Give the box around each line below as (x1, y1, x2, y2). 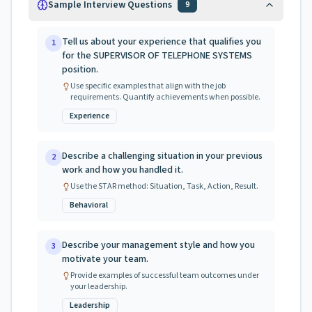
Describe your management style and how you (62, 238, 255, 252)
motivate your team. (62, 252, 148, 266)
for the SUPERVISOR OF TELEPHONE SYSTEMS (62, 49, 252, 63)
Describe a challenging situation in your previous (62, 149, 263, 163)
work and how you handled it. (62, 163, 183, 177)
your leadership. (70, 281, 127, 292)
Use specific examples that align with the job (70, 80, 226, 92)
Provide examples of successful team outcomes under (70, 270, 259, 281)
